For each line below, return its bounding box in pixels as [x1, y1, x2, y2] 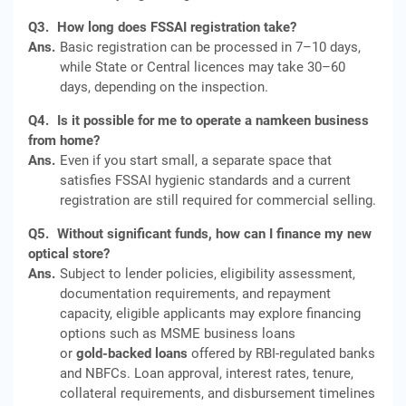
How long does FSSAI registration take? [57, 19, 296, 35]
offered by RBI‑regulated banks [188, 345, 375, 362]
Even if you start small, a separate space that [60, 152, 332, 169]
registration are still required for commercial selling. [60, 192, 376, 208]
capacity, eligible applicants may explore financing [60, 305, 361, 322]
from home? [28, 132, 100, 149]
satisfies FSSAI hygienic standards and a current [60, 172, 351, 188]
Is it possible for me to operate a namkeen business [57, 112, 369, 129]
